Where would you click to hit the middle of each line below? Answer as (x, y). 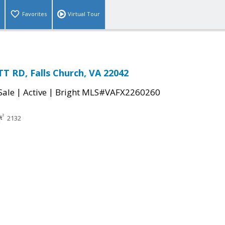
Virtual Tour (84, 14)
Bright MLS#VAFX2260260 (108, 92)
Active (35, 92)
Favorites (34, 14)
